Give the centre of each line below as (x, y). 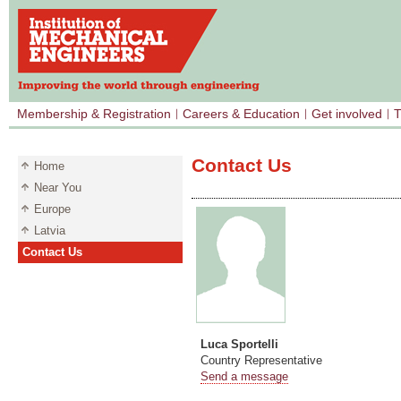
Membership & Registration (94, 114)
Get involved (347, 114)
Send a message (244, 377)
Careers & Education (241, 114)
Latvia (50, 230)
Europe (52, 209)
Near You (58, 188)
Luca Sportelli (239, 345)
